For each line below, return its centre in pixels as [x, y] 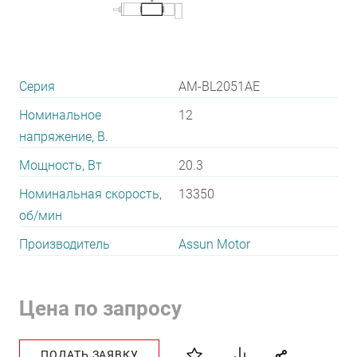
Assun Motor [214, 244]
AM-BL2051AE [219, 86]
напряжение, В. [64, 137]
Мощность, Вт [61, 165]
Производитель [65, 244]
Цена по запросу [100, 308]
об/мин [41, 216]
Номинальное [60, 115]
